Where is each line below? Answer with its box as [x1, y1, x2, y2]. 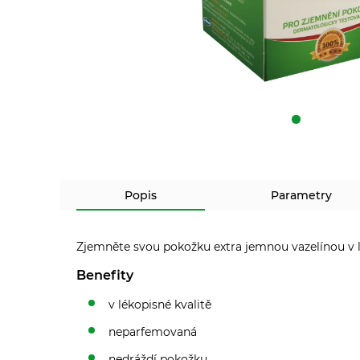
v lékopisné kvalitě [108, 297, 211, 312]
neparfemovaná [108, 324, 197, 339]
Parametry [271, 187, 332, 202]
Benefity [76, 267, 133, 283]
